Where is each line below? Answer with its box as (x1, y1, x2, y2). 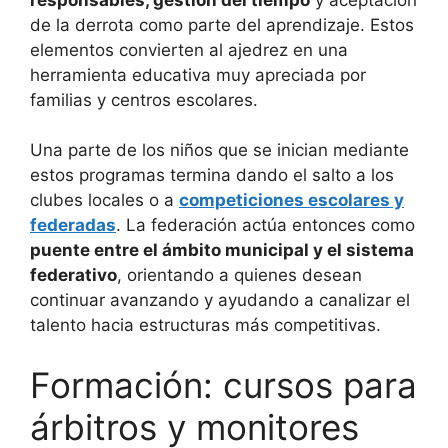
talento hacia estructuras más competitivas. (30, 315, 381, 336)
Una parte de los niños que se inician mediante (30, 140, 409, 161)
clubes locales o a (30, 190, 179, 211)
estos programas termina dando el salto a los (30, 165, 394, 186)
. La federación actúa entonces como (116, 215, 415, 236)
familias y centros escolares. (30, 89, 258, 110)
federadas (30, 215, 116, 236)
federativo (30, 265, 117, 286)
